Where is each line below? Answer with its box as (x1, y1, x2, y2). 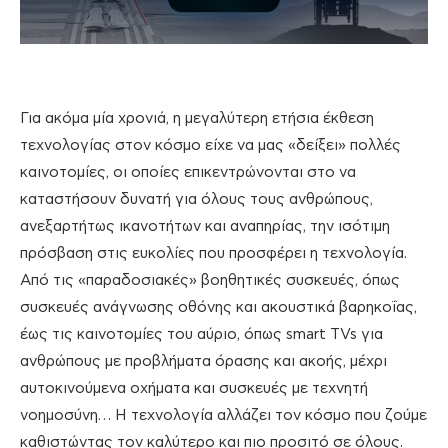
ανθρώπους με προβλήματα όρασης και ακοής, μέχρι (20, 354, 387, 370)
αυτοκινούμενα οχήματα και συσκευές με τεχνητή (20, 381, 368, 397)
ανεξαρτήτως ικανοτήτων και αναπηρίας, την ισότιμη (20, 219, 390, 235)
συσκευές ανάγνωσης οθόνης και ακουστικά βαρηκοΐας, (20, 300, 417, 316)
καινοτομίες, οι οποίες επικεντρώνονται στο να (20, 165, 356, 181)
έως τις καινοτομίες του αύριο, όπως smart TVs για (20, 327, 383, 343)
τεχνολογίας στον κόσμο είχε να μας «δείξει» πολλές (20, 138, 401, 154)
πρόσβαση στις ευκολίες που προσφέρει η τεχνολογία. (20, 246, 407, 262)
